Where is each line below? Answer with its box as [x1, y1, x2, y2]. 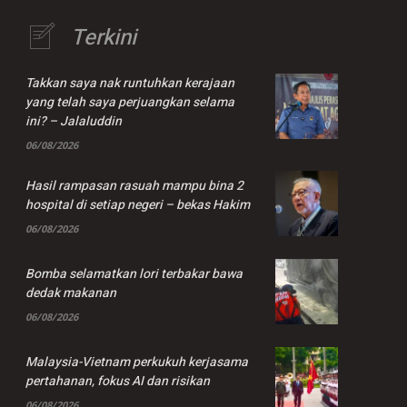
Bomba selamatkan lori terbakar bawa [25, 263, 243, 283]
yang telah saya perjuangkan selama [25, 93, 234, 112]
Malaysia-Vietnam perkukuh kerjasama [25, 352, 248, 372]
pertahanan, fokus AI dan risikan [25, 372, 210, 392]
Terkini [71, 21, 136, 54]
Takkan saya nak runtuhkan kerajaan [25, 74, 234, 93]
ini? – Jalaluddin [25, 112, 122, 131]
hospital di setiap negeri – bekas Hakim [25, 194, 250, 214]
